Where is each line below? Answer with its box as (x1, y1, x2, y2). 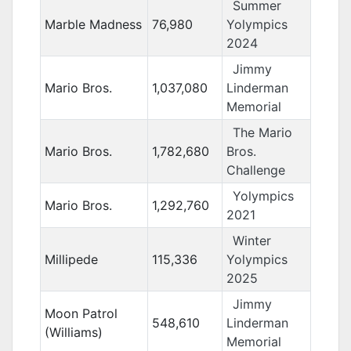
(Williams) (44, 324, 103, 340)
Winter (232, 233, 271, 248)
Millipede (44, 251, 98, 267)
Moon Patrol (44, 306, 118, 321)
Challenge (226, 162, 285, 178)
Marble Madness (44, 16, 142, 32)
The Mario (232, 125, 292, 140)
